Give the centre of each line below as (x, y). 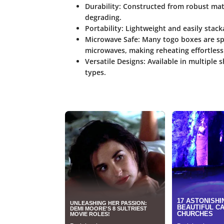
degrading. (103, 17)
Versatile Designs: (115, 61)
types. (95, 72)
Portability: (104, 28)
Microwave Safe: (112, 39)
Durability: (103, 6)
